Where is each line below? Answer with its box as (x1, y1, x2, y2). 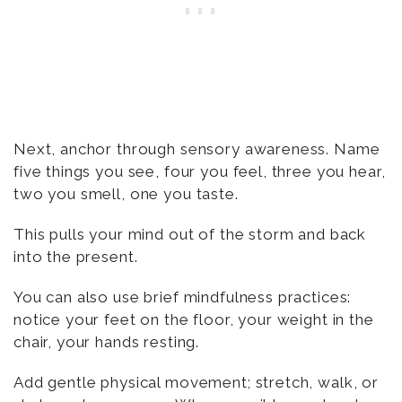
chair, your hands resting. (13, 332, 200, 351)
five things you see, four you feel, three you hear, (13, 162, 386, 180)
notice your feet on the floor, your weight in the (13, 310, 374, 328)
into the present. (13, 247, 138, 266)
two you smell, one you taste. (13, 184, 239, 203)
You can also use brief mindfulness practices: (13, 287, 352, 306)
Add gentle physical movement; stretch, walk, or (13, 372, 379, 391)
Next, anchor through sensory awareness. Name (13, 139, 380, 158)
